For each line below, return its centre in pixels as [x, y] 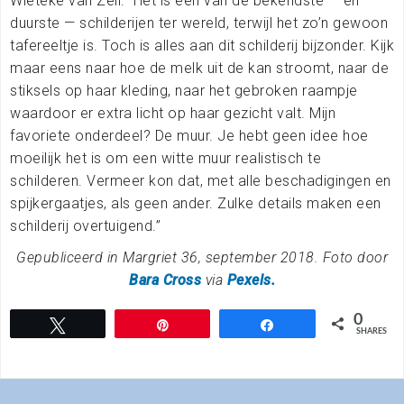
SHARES [372, 331]
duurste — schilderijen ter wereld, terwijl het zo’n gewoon [199, 23]
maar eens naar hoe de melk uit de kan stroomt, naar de [199, 68]
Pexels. [251, 280]
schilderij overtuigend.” [85, 225]
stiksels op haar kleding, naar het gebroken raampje [184, 90]
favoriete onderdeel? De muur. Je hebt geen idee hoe [189, 135]
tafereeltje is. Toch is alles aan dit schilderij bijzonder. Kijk [202, 45]
